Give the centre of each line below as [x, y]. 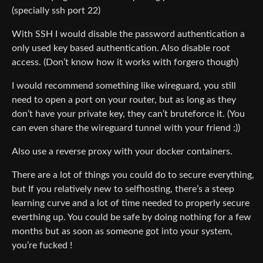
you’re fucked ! [42, 246]
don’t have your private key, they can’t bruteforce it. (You [128, 114]
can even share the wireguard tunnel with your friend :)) [126, 128]
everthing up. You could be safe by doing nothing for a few [131, 218]
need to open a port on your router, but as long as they [124, 100]
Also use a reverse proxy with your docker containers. [122, 152]
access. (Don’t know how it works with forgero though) [125, 63]
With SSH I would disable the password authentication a [128, 34]
